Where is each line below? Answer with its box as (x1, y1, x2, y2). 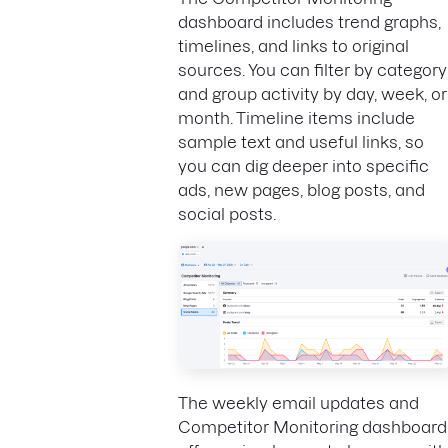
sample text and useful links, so (178, 133, 424, 152)
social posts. (178, 205, 276, 224)
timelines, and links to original (178, 37, 409, 56)
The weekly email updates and (178, 393, 419, 412)
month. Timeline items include (178, 109, 415, 128)
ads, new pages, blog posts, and (178, 181, 425, 200)
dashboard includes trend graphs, (178, 13, 441, 32)
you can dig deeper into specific (178, 157, 429, 176)
